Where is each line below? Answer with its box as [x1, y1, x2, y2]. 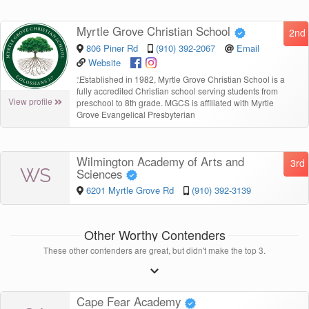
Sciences [77, 165, 126, 182]
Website [88, 55, 121, 69]
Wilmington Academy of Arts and [77, 152, 244, 170]
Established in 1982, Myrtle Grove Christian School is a [79, 72, 285, 85]
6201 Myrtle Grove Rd [86, 183, 177, 197]
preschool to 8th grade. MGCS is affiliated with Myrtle [77, 96, 274, 108]
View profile [8, 95, 55, 108]
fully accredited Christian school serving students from [77, 84, 278, 97]
